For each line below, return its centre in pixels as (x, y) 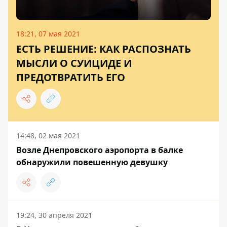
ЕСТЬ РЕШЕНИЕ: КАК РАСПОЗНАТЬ (104, 49)
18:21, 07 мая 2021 (48, 33)
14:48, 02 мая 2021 (48, 135)
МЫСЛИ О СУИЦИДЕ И (74, 63)
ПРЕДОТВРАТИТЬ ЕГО (71, 77)
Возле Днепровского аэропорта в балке (100, 150)
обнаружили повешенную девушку (92, 162)
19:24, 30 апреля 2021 (54, 215)
